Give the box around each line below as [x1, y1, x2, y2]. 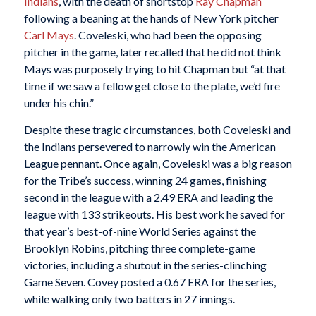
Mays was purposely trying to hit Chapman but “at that [23, 62, 286, 76]
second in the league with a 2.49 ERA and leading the [23, 190, 273, 204]
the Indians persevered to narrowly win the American [23, 139, 276, 153]
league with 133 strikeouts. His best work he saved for [23, 207, 285, 221]
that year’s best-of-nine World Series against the [23, 224, 256, 238]
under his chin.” [23, 96, 94, 110]
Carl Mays [23, 28, 74, 42]
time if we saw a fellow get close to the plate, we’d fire [23, 79, 280, 93]
